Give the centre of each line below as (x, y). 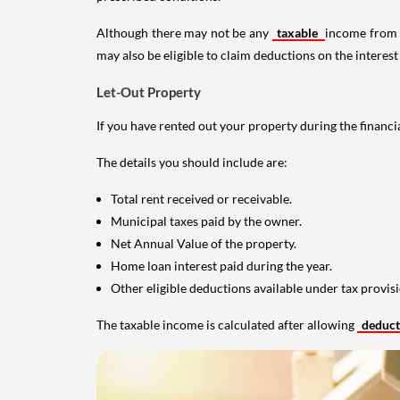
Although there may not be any (184, 32)
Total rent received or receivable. (201, 198)
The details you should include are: (192, 162)
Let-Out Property (149, 92)
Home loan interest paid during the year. (221, 265)
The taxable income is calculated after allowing (227, 324)
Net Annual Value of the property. (204, 243)
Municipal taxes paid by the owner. (206, 221)
